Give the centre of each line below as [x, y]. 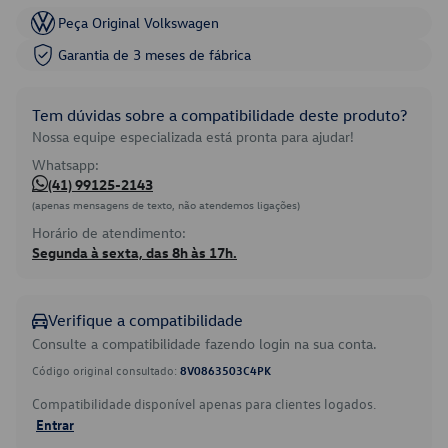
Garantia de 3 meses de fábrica [154, 54]
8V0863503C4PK [225, 370]
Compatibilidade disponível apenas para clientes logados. [204, 403]
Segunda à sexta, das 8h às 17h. [134, 252]
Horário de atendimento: [109, 232]
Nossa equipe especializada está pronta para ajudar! [193, 136]
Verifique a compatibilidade [145, 320]
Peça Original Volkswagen [138, 22]
